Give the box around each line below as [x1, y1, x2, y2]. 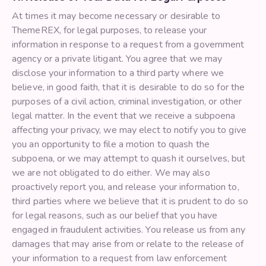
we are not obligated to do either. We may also [12, 166, 210, 180]
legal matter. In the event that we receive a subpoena [12, 109, 236, 123]
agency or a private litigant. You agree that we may [12, 52, 223, 66]
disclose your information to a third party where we [12, 66, 224, 80]
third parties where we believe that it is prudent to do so [12, 195, 248, 208]
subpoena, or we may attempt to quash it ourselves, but [12, 152, 246, 166]
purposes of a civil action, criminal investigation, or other [12, 95, 242, 109]
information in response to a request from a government [12, 38, 245, 52]
